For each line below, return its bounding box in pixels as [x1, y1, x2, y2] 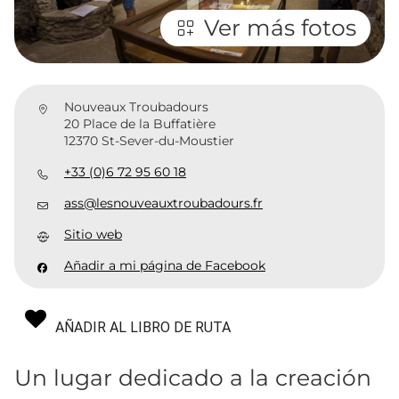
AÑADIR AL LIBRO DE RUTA [55, 319, 231, 337]
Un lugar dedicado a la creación [14, 364, 371, 392]
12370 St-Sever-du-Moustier [64, 133, 234, 150]
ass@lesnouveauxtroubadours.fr [64, 195, 263, 212]
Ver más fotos [204, 14, 356, 42]
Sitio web [64, 226, 122, 243]
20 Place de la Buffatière [64, 116, 216, 133]
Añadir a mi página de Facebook [64, 257, 265, 274]
